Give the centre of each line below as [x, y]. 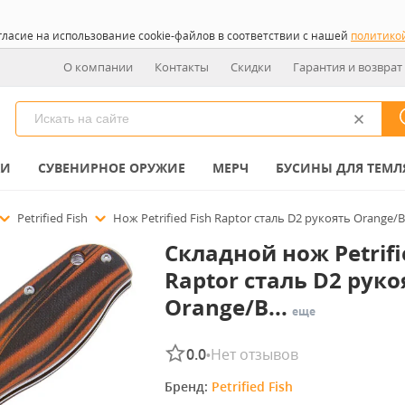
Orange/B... [226, 307]
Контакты [182, 67]
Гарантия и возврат [348, 67]
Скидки [251, 67]
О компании [98, 67]
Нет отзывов [254, 354]
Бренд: [188, 386]
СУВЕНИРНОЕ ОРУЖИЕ [112, 168]
